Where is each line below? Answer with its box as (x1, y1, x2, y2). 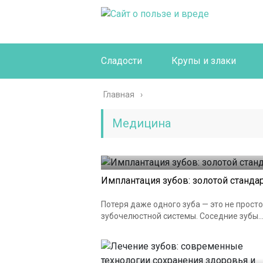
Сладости (101, 55, 142, 66)
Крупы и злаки (171, 55, 236, 66)
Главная (103, 90, 134, 99)
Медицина (112, 116, 171, 130)
